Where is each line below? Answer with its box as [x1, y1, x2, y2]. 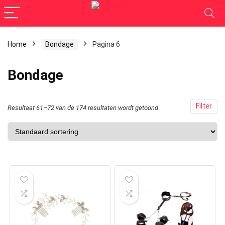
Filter [196, 102, 212, 110]
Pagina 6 [92, 40, 120, 48]
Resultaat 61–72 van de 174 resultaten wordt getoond [8, 104, 158, 111]
